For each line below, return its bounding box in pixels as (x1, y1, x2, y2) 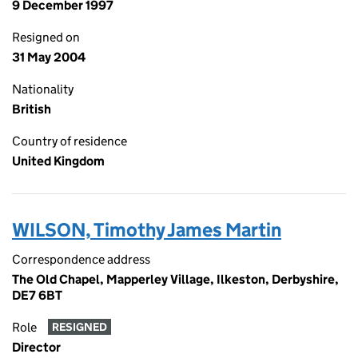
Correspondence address (12, 252, 150, 267)
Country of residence (12, 133, 127, 149)
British (12, 101, 51, 117)
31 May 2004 (12, 50, 86, 65)
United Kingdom (12, 153, 105, 169)
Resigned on (12, 30, 80, 45)
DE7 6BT (12, 288, 62, 303)
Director (12, 340, 61, 355)
